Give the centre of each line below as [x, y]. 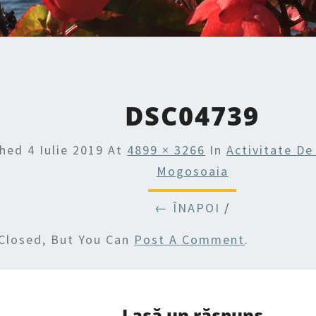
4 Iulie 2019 [66, 150]
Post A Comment [189, 239]
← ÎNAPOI [188, 208]
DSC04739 [193, 116]
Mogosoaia [192, 171]
